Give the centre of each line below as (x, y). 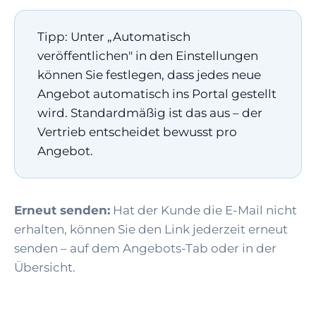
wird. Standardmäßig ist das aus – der (150, 113)
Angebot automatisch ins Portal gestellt (157, 94)
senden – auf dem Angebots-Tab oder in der (145, 249)
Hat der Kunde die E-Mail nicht (203, 211)
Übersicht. (45, 268)
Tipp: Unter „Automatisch (114, 37)
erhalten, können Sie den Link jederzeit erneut (151, 230)
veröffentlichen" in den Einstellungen (148, 56)
